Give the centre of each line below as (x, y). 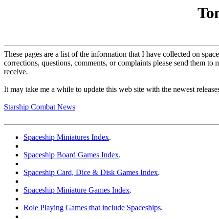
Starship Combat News (40, 107)
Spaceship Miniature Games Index (77, 190)
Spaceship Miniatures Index (66, 137)
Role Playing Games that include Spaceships (92, 208)
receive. (16, 72)
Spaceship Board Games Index (71, 155)
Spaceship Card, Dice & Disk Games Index (91, 173)
